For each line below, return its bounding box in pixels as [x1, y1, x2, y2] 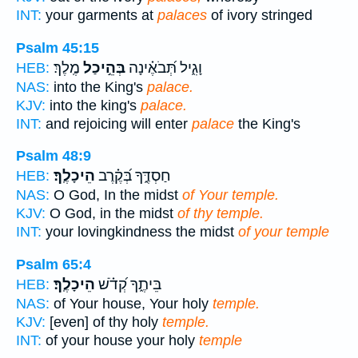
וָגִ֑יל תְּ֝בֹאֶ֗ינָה [125, 58, 202, 77]
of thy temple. [177, 205, 264, 222]
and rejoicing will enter [42, 115, 192, 132]
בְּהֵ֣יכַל [80, 58, 125, 77]
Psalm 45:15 [16, 39, 99, 56]
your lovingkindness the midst [42, 224, 238, 241]
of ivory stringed [207, 7, 312, 24]
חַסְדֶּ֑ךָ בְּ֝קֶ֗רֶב [95, 167, 171, 185]
